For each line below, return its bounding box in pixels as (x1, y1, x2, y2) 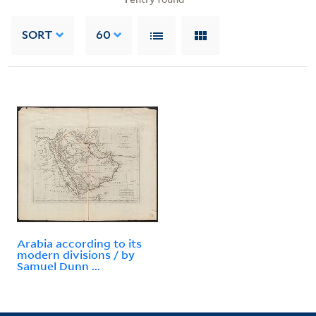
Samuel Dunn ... (17, 258, 100, 273)
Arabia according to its (17, 236, 142, 250)
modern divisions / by (17, 247, 135, 262)
